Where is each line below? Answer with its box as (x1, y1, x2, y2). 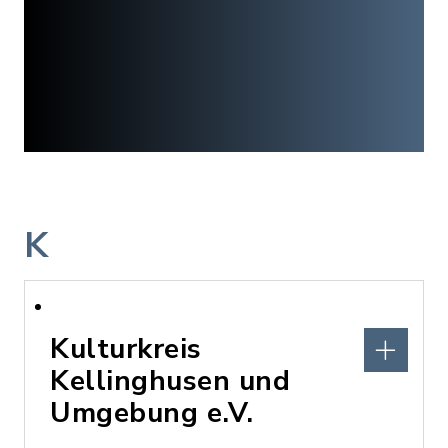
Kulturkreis (50, 330, 202, 368)
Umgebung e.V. (50, 394, 254, 432)
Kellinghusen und (50, 362, 290, 400)
